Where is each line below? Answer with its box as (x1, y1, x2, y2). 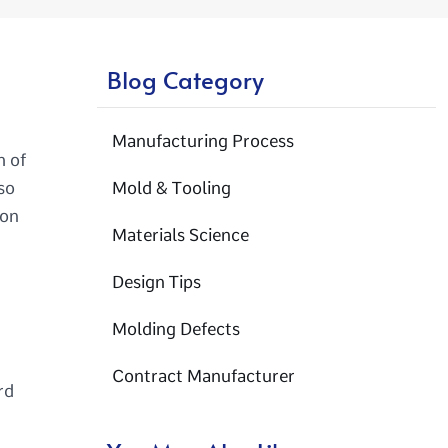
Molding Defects (112, 319, 241, 339)
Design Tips (112, 272, 202, 292)
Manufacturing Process (112, 131, 295, 151)
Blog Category (107, 63, 265, 96)
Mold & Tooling (112, 178, 232, 198)
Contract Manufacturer (112, 366, 296, 386)
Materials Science (112, 225, 250, 245)
